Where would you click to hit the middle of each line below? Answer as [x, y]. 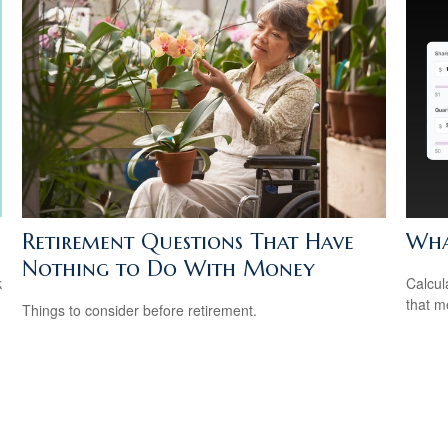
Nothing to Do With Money [169, 268]
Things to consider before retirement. [140, 310]
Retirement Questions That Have [188, 241]
